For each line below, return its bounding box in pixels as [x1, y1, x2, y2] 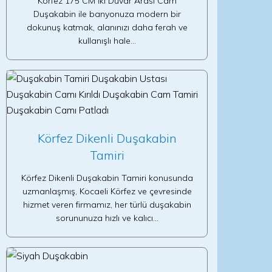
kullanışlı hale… [78, 35, 136, 46]
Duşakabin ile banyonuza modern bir [33, 8, 181, 19]
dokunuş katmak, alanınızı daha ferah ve [26, 22, 188, 33]
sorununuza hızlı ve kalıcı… [55, 212, 158, 223]
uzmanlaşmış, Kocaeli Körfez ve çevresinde [22, 186, 192, 197]
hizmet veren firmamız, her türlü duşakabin [22, 199, 191, 210]
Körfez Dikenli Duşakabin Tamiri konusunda [21, 172, 193, 183]
